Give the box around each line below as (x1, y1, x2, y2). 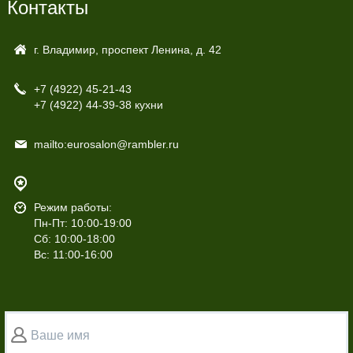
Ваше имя (30, 329, 90, 343)
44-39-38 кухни (82, 98, 163, 112)
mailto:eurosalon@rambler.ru (33, 138, 179, 151)
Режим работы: (33, 201, 112, 214)
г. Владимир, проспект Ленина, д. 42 (33, 43, 221, 57)
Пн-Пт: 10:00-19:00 (33, 217, 132, 230)
